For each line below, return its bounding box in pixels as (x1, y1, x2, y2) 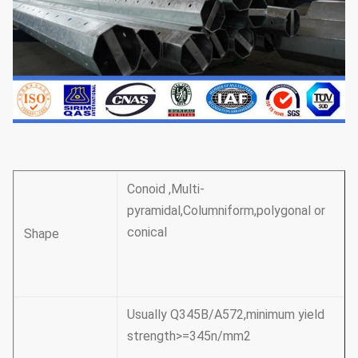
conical (127, 224, 167, 240)
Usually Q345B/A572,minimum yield (127, 306, 324, 322)
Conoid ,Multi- (127, 181, 205, 197)
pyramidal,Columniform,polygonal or (127, 202, 325, 218)
